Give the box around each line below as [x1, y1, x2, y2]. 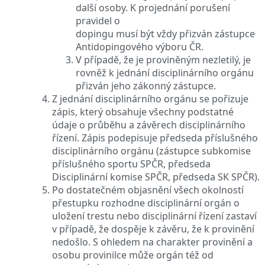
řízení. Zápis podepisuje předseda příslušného [52, 131, 258, 144]
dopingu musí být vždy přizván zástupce [76, 27, 255, 40]
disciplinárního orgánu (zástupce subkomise [52, 144, 251, 157]
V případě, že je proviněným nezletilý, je [76, 53, 251, 66]
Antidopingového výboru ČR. [76, 40, 203, 53]
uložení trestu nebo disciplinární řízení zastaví [52, 209, 257, 222]
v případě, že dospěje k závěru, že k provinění [52, 222, 254, 235]
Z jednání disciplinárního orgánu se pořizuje [52, 92, 248, 105]
